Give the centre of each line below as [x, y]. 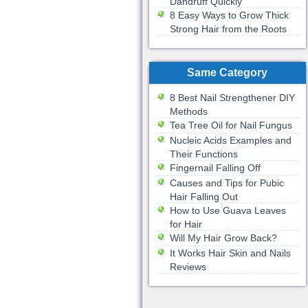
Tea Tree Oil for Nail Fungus [231, 125]
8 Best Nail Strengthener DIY [232, 98]
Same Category [227, 73]
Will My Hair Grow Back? [223, 238]
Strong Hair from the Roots [228, 29]
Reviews [188, 267]
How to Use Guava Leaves [228, 210]
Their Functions [203, 154]
